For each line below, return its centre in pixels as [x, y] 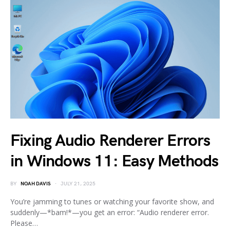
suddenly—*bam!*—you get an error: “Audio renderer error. [110, 212]
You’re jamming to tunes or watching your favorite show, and [112, 201]
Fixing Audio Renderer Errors [110, 141]
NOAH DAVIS [36, 184]
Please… [24, 223]
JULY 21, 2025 [78, 184]
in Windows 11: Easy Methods [114, 161]
